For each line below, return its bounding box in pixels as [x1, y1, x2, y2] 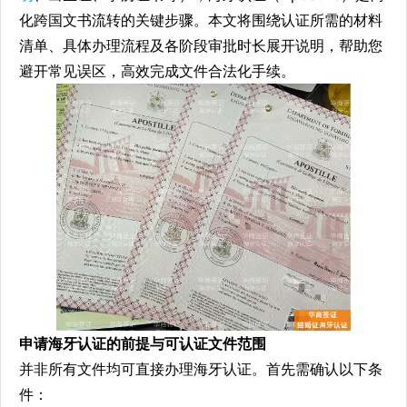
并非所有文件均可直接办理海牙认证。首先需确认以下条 [19, 359, 382, 378]
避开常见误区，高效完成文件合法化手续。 [19, 62, 295, 81]
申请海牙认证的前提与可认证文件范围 [19, 333, 266, 352]
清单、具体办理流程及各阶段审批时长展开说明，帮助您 [19, 36, 382, 55]
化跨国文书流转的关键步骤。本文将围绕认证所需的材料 [19, 11, 382, 30]
